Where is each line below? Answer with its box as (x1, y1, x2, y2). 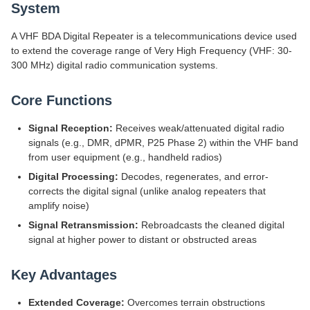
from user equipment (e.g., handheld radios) (28, 152, 222, 163)
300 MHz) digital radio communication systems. (11, 60, 218, 71)
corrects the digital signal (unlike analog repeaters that (28, 185, 266, 197)
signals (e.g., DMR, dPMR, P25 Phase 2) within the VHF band (28, 137, 298, 148)
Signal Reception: (28, 122, 113, 134)
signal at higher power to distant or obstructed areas (28, 234, 257, 245)
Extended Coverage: (28, 297, 125, 308)
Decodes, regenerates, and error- (118, 171, 268, 182)
